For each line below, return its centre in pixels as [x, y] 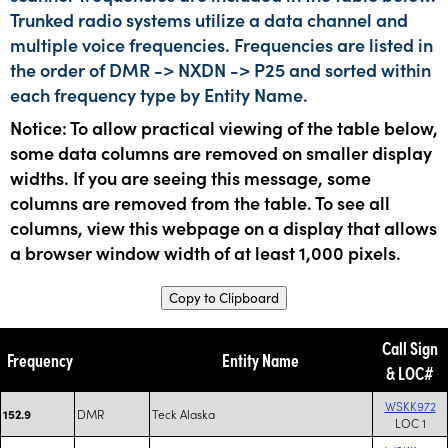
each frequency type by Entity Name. [159, 94]
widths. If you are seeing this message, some [190, 177]
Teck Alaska [183, 413]
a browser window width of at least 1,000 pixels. [205, 252]
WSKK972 [410, 405]
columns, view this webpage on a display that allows [223, 227]
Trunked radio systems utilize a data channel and [209, 19]
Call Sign [409, 347]
